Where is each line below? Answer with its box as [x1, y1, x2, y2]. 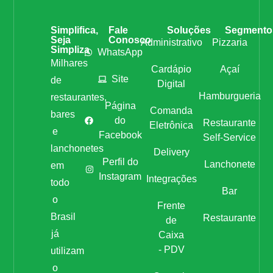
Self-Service [203, 132, 257, 143]
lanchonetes [50, 143, 104, 154]
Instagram [99, 171, 142, 182]
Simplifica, [50, 25, 98, 36]
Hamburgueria [198, 91, 261, 102]
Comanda [150, 105, 193, 116]
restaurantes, [50, 92, 107, 103]
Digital [157, 79, 186, 90]
